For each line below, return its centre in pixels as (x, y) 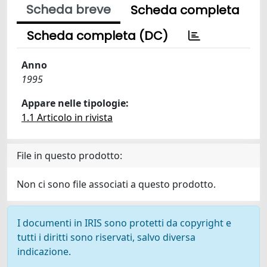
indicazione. (44, 252)
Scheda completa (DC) (97, 36)
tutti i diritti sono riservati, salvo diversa (106, 237)
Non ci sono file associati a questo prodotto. (116, 184)
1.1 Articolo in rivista (67, 117)
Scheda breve (69, 10)
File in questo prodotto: (69, 156)
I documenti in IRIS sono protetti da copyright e (124, 223)
